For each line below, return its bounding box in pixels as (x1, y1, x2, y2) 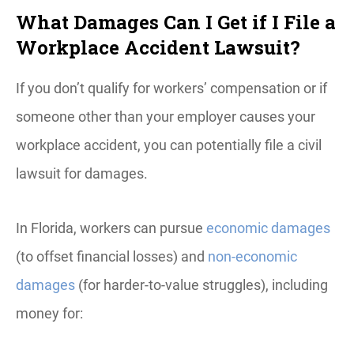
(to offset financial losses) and (16, 248, 208, 265)
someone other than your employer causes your (16, 108, 315, 125)
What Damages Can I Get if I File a (16, 9, 336, 35)
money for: (16, 305, 83, 322)
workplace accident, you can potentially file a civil (16, 137, 322, 153)
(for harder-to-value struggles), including (75, 277, 328, 293)
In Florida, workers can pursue (16, 220, 206, 236)
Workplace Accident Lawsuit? (16, 35, 300, 60)
